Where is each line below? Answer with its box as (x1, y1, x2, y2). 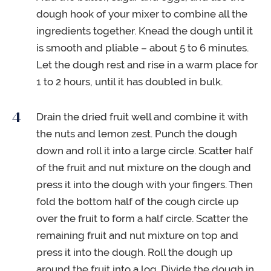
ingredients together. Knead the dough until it (36, 24, 253, 37)
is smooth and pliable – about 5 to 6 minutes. (36, 41, 249, 54)
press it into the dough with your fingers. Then (36, 178, 253, 191)
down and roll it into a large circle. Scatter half (36, 144, 253, 157)
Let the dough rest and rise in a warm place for (36, 58, 258, 71)
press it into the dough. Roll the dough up (36, 246, 233, 258)
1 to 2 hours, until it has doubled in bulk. (36, 75, 223, 88)
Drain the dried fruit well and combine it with (36, 110, 248, 123)
